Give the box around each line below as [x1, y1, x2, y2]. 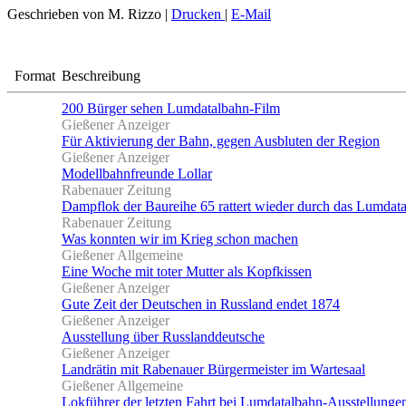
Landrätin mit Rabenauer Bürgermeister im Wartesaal [62, 361, 365, 377]
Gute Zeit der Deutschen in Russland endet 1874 [62, 295, 340, 312]
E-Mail [231, 5, 271, 22]
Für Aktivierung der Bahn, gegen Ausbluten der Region [62, 132, 380, 149]
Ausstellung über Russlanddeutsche [62, 328, 265, 344]
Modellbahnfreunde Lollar [62, 165, 212, 181]
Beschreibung [62, 67, 140, 83]
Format [14, 67, 55, 83]
